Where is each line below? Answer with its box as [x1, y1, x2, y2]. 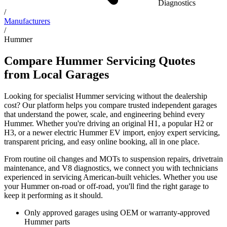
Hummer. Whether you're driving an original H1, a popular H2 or [4, 119, 213, 128]
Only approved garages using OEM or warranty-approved [24, 208, 210, 217]
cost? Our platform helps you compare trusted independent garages [4, 100, 217, 109]
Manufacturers [4, 16, 50, 25]
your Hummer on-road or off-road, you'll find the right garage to [4, 181, 209, 191]
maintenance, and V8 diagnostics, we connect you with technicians [4, 163, 218, 172]
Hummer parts [24, 217, 70, 226]
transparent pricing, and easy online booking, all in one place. [4, 137, 200, 146]
